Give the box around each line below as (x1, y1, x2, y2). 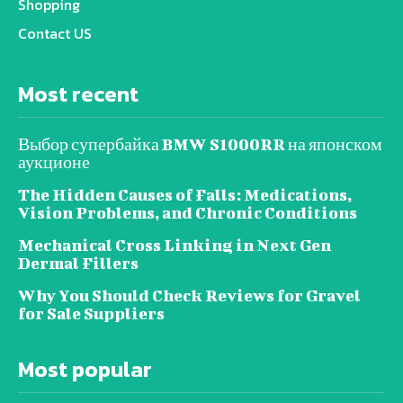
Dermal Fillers (18, 254, 139, 273)
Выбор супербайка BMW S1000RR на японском (18, 135, 382, 154)
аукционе (18, 153, 90, 172)
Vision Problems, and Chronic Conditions (18, 203, 357, 222)
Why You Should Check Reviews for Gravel (18, 286, 361, 305)
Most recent (18, 78, 139, 110)
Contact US (18, 22, 92, 44)
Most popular (18, 354, 152, 385)
